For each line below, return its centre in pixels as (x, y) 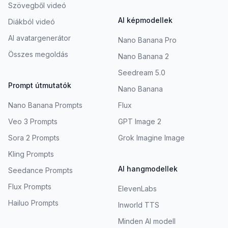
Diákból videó (32, 22)
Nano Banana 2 (144, 56)
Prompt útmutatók (40, 85)
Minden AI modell (147, 221)
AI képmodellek (145, 20)
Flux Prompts (30, 187)
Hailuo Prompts (33, 203)
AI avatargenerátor (39, 38)
